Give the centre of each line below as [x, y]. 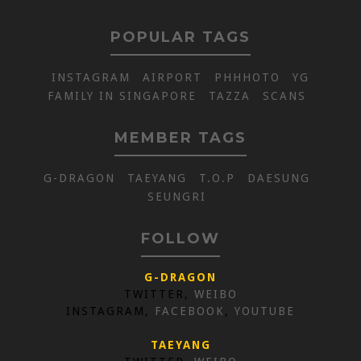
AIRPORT [172, 78]
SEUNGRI [176, 197]
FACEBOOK [190, 311]
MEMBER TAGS [180, 138]
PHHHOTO [247, 78]
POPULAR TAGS [180, 37]
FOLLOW [180, 239]
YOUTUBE [265, 311]
